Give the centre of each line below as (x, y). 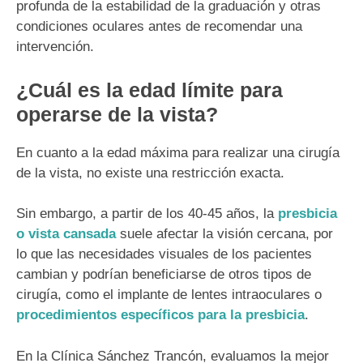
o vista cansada (66, 234)
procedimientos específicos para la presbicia (160, 315)
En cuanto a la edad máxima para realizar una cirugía (178, 152)
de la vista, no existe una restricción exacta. (150, 173)
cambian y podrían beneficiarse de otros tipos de (164, 275)
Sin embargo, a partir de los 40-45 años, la (147, 214)
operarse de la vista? (117, 114)
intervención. (55, 47)
